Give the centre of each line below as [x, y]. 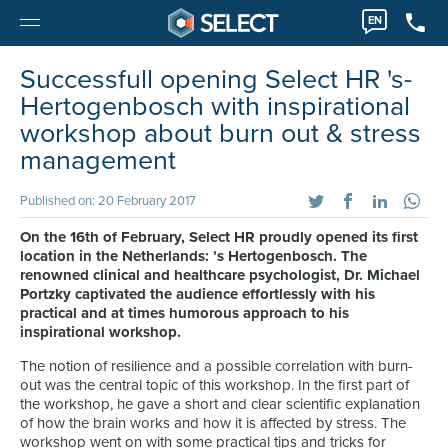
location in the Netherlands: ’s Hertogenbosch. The [193, 256]
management [98, 160]
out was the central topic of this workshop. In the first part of [214, 385]
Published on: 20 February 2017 [108, 201]
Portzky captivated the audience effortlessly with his [197, 294]
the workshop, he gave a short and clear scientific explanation [220, 404]
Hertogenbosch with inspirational [215, 106]
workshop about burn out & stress [220, 133]
